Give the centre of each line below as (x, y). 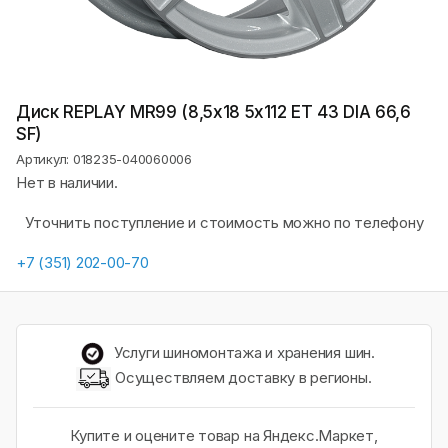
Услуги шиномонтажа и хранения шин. (242, 352)
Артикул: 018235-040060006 (104, 158)
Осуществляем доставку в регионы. (241, 377)
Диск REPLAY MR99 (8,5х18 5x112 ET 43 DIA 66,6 (213, 111)
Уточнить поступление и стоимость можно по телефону (224, 222)
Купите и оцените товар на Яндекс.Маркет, (224, 435)
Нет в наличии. (67, 182)
